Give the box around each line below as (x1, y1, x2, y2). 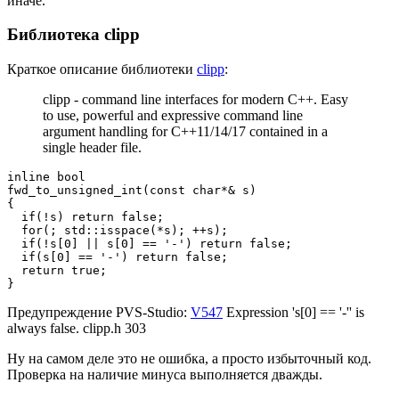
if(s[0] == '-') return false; (7, 250, 228, 264)
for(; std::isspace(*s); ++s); (7, 224, 228, 237)
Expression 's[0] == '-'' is (223, 305, 364, 320)
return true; (7, 264, 107, 277)
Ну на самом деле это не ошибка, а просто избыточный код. (7, 351, 371, 366)
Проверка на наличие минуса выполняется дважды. (7, 367, 322, 382)
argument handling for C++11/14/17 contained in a (43, 124, 328, 139)
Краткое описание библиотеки (7, 61, 197, 77)
